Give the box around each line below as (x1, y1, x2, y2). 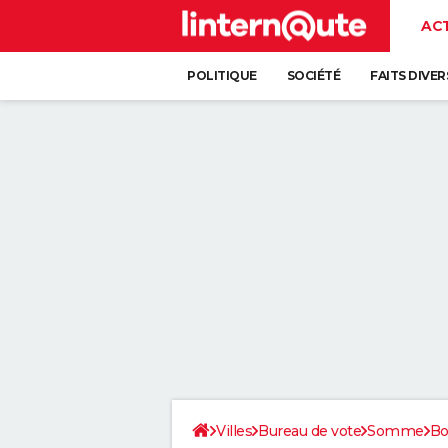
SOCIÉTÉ (286, 68, 340, 83)
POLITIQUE (187, 68, 257, 83)
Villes (216, 422, 252, 440)
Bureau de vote (258, 422, 361, 440)
